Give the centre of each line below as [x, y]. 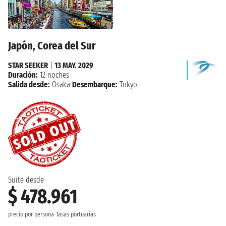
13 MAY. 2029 [74, 66]
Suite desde [26, 180]
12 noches [53, 75]
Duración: [23, 75]
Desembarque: [95, 85]
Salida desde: [29, 85]
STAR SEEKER [28, 66]
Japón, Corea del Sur [52, 46]
